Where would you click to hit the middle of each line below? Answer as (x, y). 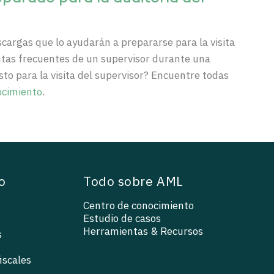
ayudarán (89, 42)
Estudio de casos (122, 219)
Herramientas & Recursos (143, 231)
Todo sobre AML (133, 181)
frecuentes (44, 59)
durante (171, 59)
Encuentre (176, 75)
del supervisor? (113, 75)
